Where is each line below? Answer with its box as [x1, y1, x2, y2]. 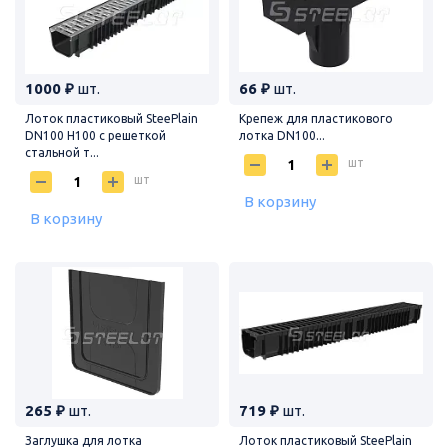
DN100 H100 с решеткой [25, 128, 166, 142]
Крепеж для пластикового [239, 111, 393, 125]
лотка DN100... [239, 128, 325, 142]
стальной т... [25, 145, 99, 159]
